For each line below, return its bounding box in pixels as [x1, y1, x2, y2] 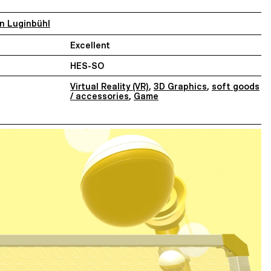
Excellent [70, 40, 110, 50]
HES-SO [70, 60, 104, 71]
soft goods [212, 81, 260, 91]
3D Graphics [154, 81, 207, 91]
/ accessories [70, 91, 129, 101]
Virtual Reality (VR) [70, 81, 149, 91]
